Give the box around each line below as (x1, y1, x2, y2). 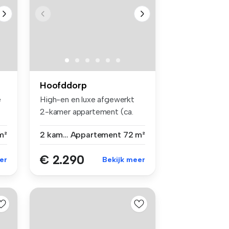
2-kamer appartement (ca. (40, 107, 134, 117)
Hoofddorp (40, 80, 87, 91)
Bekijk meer (102, 155, 145, 165)
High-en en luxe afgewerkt (40, 95, 134, 105)
